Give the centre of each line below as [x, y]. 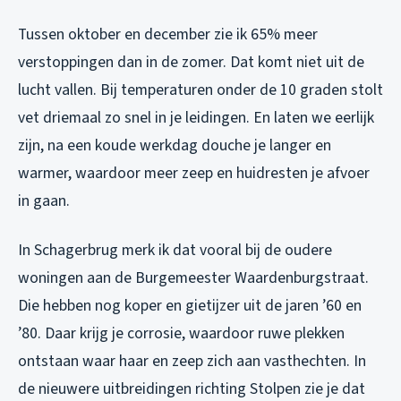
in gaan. [44, 200]
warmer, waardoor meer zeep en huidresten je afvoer [194, 173]
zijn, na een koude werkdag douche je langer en [175, 145]
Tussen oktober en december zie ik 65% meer [168, 34]
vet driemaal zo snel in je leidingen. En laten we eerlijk [196, 117]
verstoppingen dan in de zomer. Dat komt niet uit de [191, 62]
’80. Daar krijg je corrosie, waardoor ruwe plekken [181, 333]
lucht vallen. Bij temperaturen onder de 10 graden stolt [200, 90]
